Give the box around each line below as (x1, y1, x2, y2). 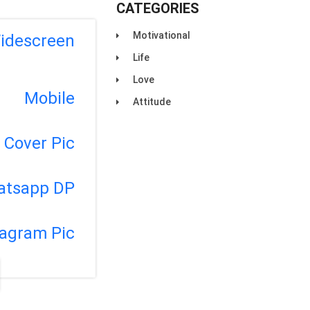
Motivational (133, 30, 191, 41)
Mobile (24, 89, 75, 109)
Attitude (133, 96, 172, 107)
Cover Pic (4, 134, 75, 154)
